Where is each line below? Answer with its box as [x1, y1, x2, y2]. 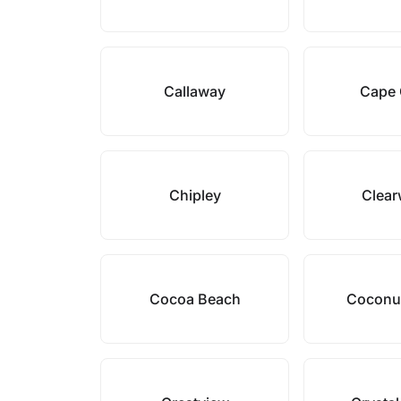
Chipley [168, 186, 221, 204]
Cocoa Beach [149, 290, 241, 308]
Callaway [164, 82, 226, 100]
